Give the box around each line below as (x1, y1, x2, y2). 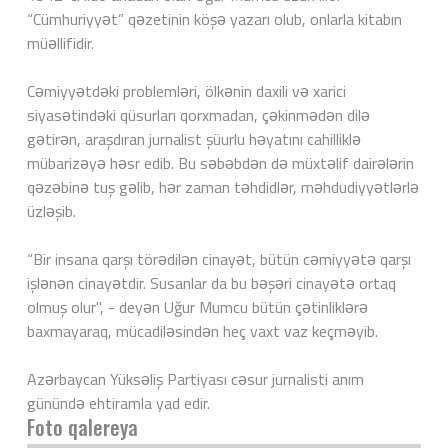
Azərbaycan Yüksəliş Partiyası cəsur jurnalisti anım (27, 366, 364, 391)
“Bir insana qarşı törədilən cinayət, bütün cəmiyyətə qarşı (27, 246, 411, 271)
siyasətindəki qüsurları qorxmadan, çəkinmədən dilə (27, 102, 370, 127)
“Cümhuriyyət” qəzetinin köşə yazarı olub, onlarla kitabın (27, 6, 402, 31)
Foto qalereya (27, 411, 138, 442)
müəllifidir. (27, 30, 94, 55)
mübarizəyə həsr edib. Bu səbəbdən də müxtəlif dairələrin (27, 150, 414, 175)
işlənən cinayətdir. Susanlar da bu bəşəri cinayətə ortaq (27, 270, 396, 295)
